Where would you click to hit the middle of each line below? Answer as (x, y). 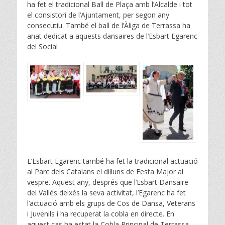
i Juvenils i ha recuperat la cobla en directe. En (101, 214)
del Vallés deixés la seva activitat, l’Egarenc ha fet (106, 193)
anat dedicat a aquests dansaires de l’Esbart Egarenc (112, 36)
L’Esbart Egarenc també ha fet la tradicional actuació (113, 161)
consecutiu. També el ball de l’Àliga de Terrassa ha (109, 26)
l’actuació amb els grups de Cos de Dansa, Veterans (111, 203)
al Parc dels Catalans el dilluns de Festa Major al (105, 172)
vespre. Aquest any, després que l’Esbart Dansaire (108, 182)
